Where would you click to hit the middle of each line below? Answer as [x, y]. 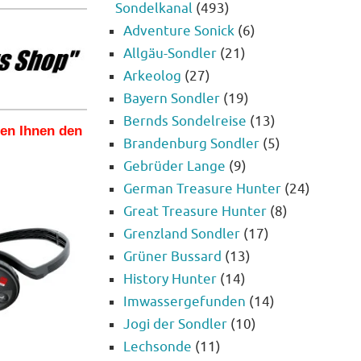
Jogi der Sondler [175, 325]
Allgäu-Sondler [170, 54]
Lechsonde [158, 347]
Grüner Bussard [172, 257]
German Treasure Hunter [202, 189]
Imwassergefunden [185, 302]
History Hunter [170, 280]
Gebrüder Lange [174, 167]
